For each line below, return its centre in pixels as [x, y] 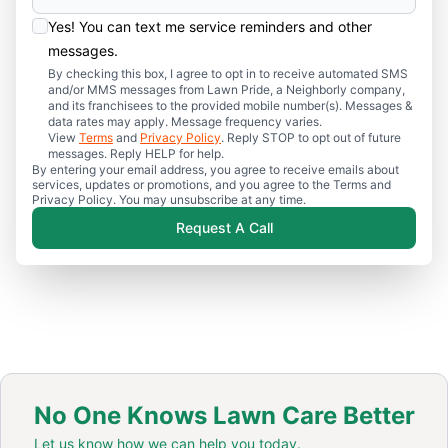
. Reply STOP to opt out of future [311, 137]
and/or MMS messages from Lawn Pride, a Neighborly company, [226, 89]
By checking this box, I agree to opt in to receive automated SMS [228, 73]
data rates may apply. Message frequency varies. [185, 121]
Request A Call [224, 227]
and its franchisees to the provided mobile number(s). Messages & [230, 105]
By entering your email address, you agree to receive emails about [215, 169]
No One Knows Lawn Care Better [224, 415]
